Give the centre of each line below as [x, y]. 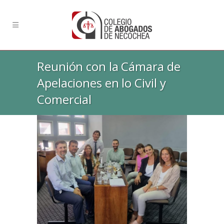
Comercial [64, 99]
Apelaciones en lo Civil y [101, 83]
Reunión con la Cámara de [109, 66]
